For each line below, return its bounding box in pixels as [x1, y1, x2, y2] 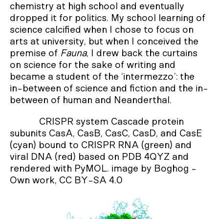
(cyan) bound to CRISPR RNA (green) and [10, 140, 192, 150]
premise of [10, 48, 60, 58]
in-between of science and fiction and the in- [10, 84, 208, 93]
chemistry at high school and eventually [10, 1, 184, 11]
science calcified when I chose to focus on [10, 25, 194, 35]
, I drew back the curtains [87, 48, 197, 58]
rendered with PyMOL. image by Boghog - [10, 164, 197, 174]
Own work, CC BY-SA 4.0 [10, 175, 123, 185]
